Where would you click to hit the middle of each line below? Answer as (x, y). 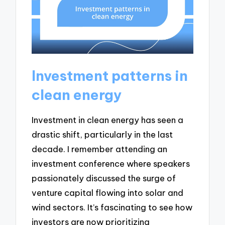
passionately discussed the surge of (104, 178)
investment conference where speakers (111, 163)
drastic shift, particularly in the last (102, 134)
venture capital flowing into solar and (108, 192)
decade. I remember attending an (100, 149)
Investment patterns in (110, 76)
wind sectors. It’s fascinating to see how (112, 207)
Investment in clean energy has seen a (108, 120)
